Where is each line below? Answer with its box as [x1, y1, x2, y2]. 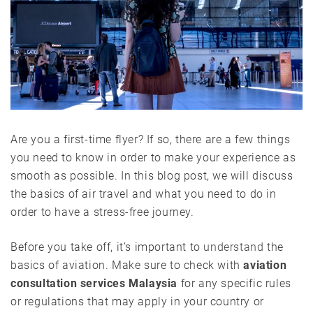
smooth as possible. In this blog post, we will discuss [10, 169, 293, 183]
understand [203, 240, 264, 254]
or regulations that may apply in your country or [10, 295, 264, 309]
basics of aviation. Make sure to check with [10, 259, 244, 272]
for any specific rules [177, 277, 291, 291]
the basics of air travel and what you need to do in [10, 187, 277, 201]
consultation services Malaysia [10, 277, 178, 291]
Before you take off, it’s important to [10, 240, 204, 254]
